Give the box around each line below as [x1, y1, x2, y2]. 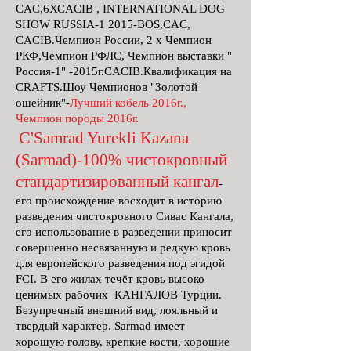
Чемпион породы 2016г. [16, 112, 139, 125]
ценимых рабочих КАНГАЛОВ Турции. [16, 288, 222, 301]
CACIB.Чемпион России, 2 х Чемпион [16, 34, 212, 46]
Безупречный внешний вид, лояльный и [16, 304, 218, 317]
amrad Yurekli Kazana [43, 128, 189, 147]
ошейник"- [16, 96, 70, 109]
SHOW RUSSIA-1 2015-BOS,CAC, [16, 18, 190, 31]
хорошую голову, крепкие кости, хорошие [16, 335, 230, 348]
